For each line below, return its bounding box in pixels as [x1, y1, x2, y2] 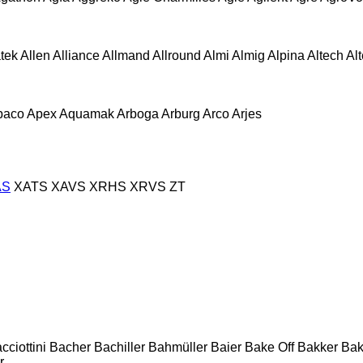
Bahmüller [148, 340, 207, 354]
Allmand [102, 48, 150, 62]
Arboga [117, 106, 159, 121]
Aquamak [59, 106, 114, 121]
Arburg [161, 106, 200, 121]
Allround [152, 48, 201, 62]
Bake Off [245, 340, 294, 354]
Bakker [297, 340, 338, 354]
